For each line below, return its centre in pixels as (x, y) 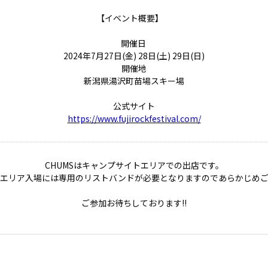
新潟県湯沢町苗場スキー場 (134, 81)
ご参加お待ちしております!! (134, 203)
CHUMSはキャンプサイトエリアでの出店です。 (134, 165)
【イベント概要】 (130, 18)
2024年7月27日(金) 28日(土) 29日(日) (134, 56)
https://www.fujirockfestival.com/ (134, 118)
